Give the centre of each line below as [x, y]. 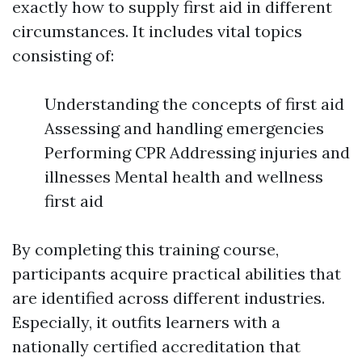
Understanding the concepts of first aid [194, 104]
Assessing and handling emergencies [184, 128]
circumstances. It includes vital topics [157, 31]
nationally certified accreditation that [156, 346]
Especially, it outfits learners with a [146, 322]
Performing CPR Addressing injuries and [197, 152]
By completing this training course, [145, 249]
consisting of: [63, 55]
